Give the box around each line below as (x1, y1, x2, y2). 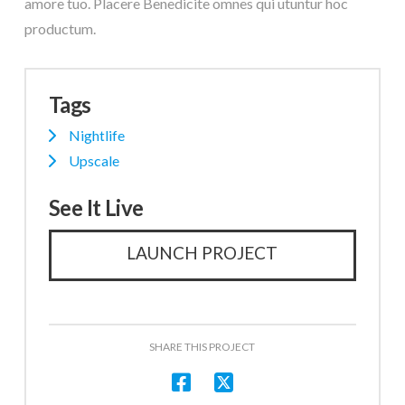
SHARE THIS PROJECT (149, 340, 256, 354)
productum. (24, 19, 96, 37)
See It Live (48, 194, 144, 221)
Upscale (68, 152, 119, 170)
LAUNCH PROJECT (127, 241, 278, 263)
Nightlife (68, 127, 125, 145)
